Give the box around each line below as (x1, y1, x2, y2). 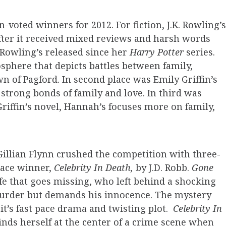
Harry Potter (130, 46, 184, 59)
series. (184, 46, 215, 59)
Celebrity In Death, (54, 161, 136, 174)
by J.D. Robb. (136, 161, 192, 174)
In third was (147, 87, 202, 99)
